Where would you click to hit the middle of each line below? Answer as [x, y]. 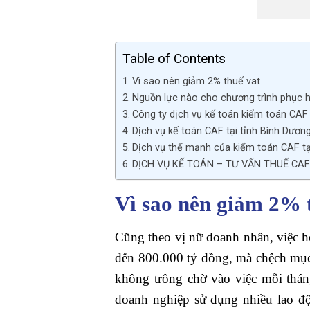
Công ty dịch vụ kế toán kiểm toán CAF [220, 115]
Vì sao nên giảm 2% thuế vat [197, 82]
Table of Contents [174, 59]
